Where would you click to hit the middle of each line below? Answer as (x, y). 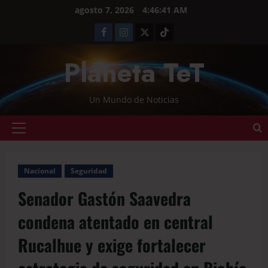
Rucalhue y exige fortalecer (112, 245)
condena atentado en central (115, 222)
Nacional (40, 171)
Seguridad (89, 171)
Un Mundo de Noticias (134, 100)
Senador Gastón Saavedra (104, 198)
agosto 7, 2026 (106, 10)
